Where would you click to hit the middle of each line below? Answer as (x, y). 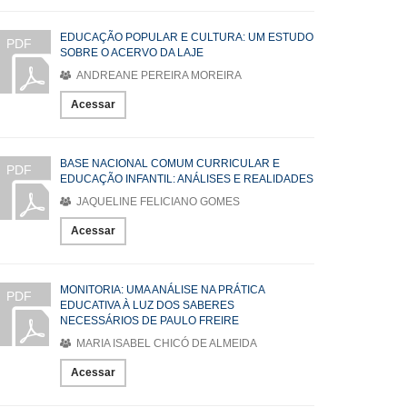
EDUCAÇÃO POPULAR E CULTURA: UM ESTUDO (187, 37)
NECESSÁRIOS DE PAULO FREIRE (149, 321)
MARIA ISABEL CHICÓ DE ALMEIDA (165, 343)
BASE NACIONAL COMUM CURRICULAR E (170, 164)
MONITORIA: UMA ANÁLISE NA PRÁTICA (162, 290)
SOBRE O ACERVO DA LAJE (132, 53)
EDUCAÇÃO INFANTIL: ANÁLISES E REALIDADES (187, 179)
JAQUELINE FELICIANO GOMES (157, 202)
